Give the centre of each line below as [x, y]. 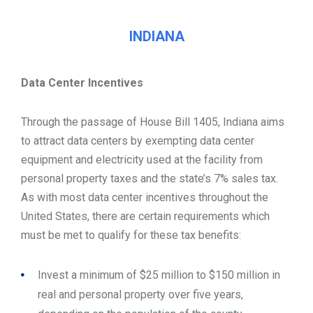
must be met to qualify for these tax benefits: [131, 235]
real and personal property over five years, [140, 294]
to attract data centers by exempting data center [138, 141]
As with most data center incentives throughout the [145, 198]
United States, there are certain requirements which [145, 217]
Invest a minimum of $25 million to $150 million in [159, 275]
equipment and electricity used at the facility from [142, 160]
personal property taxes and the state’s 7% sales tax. [150, 179]
